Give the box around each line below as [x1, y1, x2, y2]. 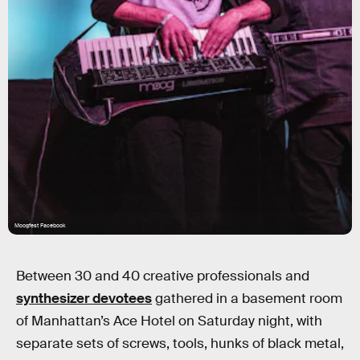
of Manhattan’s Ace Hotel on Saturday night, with [16, 313, 322, 329]
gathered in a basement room [152, 290, 342, 307]
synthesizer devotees [16, 290, 152, 307]
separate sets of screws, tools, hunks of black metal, [16, 335, 344, 352]
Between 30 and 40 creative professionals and [16, 268, 309, 284]
